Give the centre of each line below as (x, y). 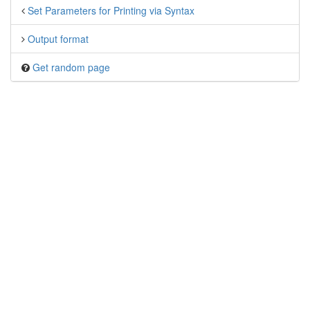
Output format (58, 39)
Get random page (71, 67)
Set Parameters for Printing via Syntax (111, 10)
